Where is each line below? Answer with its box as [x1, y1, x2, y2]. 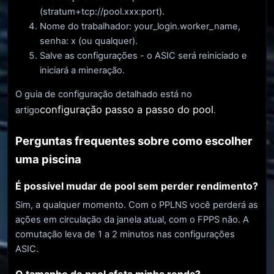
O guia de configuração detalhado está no [15, 88, 192, 100]
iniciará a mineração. [40, 65, 125, 76]
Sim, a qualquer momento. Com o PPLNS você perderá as [15, 199, 258, 211]
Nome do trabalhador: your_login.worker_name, [40, 21, 240, 32]
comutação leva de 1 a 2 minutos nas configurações [15, 229, 235, 240]
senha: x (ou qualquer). [40, 35, 138, 47]
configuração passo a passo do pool [40, 103, 213, 116]
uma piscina [15, 152, 81, 166]
